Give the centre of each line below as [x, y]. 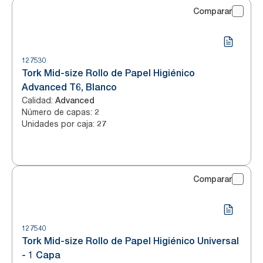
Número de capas [56, 112]
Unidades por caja [57, 124]
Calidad [36, 100]
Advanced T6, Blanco [69, 87]
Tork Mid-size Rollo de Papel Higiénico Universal [130, 241]
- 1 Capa [41, 255]
